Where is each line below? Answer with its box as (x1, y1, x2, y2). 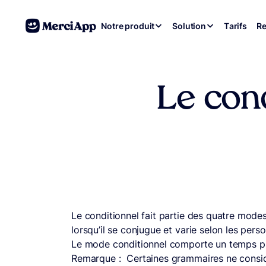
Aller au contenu (14, 11, 86, 23)
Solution (172, 20, 206, 31)
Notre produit (101, 20, 155, 31)
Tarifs (223, 20, 248, 31)
